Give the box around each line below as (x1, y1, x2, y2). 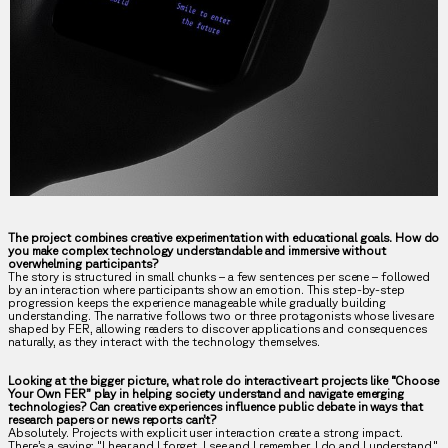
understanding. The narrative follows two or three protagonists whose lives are (8, 309, 435, 323)
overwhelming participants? (8, 257, 158, 271)
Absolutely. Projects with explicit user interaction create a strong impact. (8, 426, 403, 440)
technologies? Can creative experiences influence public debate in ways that (8, 400, 423, 414)
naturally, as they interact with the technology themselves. (8, 335, 321, 349)
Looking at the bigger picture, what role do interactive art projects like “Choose (8, 374, 439, 388)
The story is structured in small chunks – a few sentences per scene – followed (8, 270, 431, 284)
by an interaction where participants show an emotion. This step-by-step (8, 283, 405, 297)
